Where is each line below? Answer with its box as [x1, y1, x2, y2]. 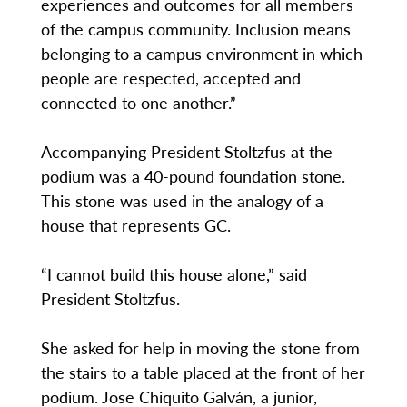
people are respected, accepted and [40, 66, 301, 90]
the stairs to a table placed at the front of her [40, 361, 365, 384]
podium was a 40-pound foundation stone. [40, 164, 345, 188]
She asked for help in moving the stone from [40, 336, 360, 360]
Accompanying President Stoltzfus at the [40, 140, 333, 164]
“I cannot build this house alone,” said [40, 263, 307, 286]
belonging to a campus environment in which [40, 42, 362, 65]
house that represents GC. [40, 213, 231, 237]
